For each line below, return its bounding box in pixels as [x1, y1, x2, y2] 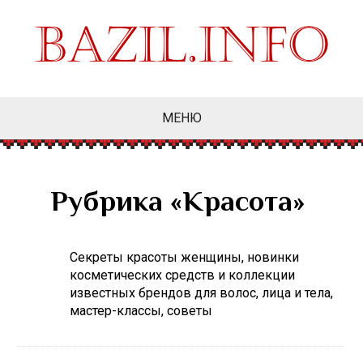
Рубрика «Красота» [50, 181, 305, 227]
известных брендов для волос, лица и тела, [70, 285, 334, 301]
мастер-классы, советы [70, 303, 213, 318]
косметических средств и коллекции [70, 267, 296, 283]
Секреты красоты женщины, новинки [70, 250, 300, 265]
